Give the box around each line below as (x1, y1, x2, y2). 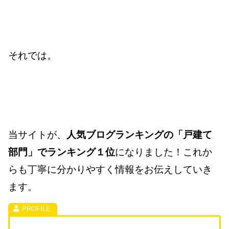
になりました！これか (115, 147, 212, 158)
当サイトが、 (8, 129, 66, 141)
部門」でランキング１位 (8, 147, 115, 158)
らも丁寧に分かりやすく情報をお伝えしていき (8, 164, 212, 175)
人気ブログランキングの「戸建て (66, 129, 212, 141)
